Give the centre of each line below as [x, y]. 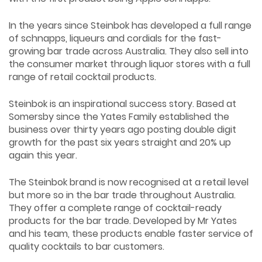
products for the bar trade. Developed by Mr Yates [123, 221]
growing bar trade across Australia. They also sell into [129, 51]
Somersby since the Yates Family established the [119, 117]
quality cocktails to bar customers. [87, 247]
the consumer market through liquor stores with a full [130, 64]
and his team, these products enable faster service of [131, 234]
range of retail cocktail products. [82, 77]
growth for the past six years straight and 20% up [120, 143]
